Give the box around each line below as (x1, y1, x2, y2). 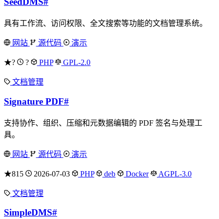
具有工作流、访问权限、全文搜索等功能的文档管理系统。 (4, 19, 207, 28)
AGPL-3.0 (156, 169, 192, 178)
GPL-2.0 (61, 58, 91, 67)
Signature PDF (4, 96, 64, 107)
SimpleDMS (4, 207, 52, 218)
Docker (124, 169, 149, 178)
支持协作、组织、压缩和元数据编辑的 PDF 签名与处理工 (4, 118, 202, 127)
